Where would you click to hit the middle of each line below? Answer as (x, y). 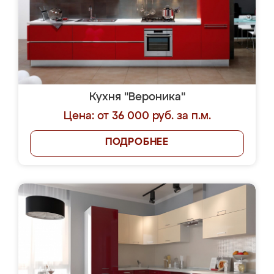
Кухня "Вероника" (137, 97)
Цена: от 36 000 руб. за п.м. (137, 116)
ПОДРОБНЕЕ (137, 143)
